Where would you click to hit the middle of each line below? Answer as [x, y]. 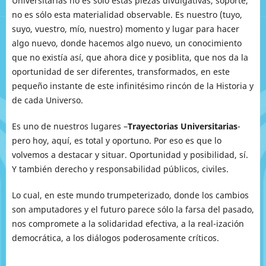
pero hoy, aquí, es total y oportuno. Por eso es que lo [116, 141]
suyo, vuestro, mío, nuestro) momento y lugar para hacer [125, 29]
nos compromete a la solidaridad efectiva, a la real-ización [128, 224]
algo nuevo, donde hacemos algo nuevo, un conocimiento [126, 43]
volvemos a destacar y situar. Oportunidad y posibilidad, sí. [130, 155]
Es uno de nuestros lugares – [69, 126]
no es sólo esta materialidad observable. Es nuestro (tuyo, [127, 15]
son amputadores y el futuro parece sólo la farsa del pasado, [133, 210]
